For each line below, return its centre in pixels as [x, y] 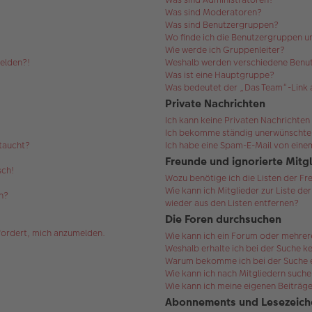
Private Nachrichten [215, 103]
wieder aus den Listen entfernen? [232, 203]
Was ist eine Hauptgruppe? [219, 75]
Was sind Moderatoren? [213, 12]
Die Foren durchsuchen [223, 219]
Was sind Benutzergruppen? [221, 25]
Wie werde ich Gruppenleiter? [225, 50]
